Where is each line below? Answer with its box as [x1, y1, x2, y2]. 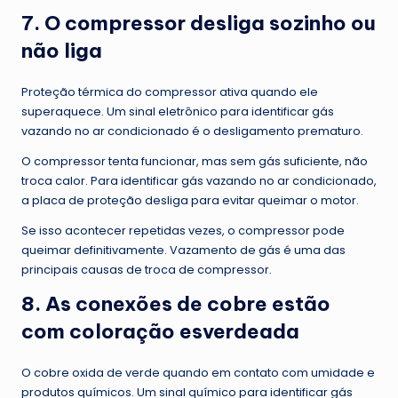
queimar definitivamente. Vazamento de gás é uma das [21, 243, 346, 259]
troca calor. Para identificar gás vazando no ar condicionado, [21, 173, 377, 189]
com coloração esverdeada [21, 319, 299, 345]
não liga [21, 38, 102, 64]
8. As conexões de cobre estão [21, 291, 330, 317]
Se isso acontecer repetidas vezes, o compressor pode [21, 223, 345, 239]
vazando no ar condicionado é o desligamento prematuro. [21, 123, 363, 139]
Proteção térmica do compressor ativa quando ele [21, 84, 318, 100]
